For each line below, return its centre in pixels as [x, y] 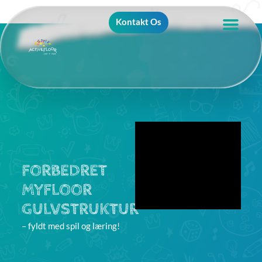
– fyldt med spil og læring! [72, 225]
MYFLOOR [57, 190]
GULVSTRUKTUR [80, 209]
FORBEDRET [64, 170]
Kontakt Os [139, 22]
